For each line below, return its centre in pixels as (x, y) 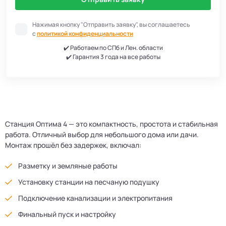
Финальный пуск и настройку (67, 214)
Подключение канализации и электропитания (95, 198)
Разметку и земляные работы (68, 165)
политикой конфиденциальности (85, 33)
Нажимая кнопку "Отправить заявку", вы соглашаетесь (111, 24)
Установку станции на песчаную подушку (89, 182)
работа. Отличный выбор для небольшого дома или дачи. (102, 134)
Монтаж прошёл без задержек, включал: (73, 145)
